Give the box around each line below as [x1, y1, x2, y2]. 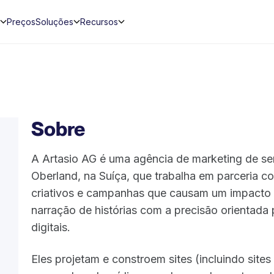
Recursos [80, 16, 118, 27]
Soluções [35, 16, 73, 27]
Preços [6, 16, 35, 27]
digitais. [31, 221, 71, 234]
